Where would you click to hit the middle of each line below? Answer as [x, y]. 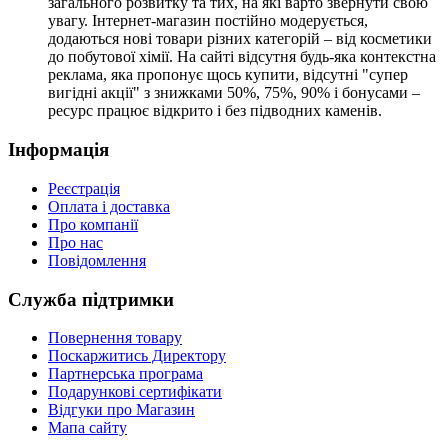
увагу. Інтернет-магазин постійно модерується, [208, 21]
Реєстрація [84, 188]
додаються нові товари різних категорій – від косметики [240, 39]
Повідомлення [97, 260]
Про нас [75, 242]
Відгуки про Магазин [121, 410]
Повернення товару [115, 338]
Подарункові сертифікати [135, 392]
